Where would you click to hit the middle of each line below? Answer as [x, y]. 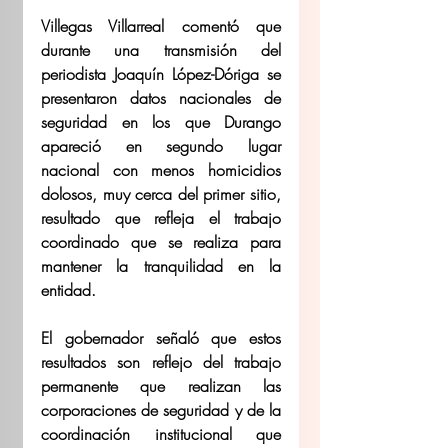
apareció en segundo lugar [161, 145]
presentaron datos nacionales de [161, 97]
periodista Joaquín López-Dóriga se [161, 73]
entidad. [68, 289]
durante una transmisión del [161, 49]
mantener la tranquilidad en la [161, 265]
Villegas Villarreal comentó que [161, 25]
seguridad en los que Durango [161, 121]
